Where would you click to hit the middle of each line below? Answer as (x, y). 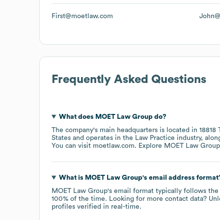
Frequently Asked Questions (129, 79)
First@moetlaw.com (82, 16)
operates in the (110, 138)
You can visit (72, 146)
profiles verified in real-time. (96, 206)
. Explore (149, 146)
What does (77, 117)
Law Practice (155, 138)
